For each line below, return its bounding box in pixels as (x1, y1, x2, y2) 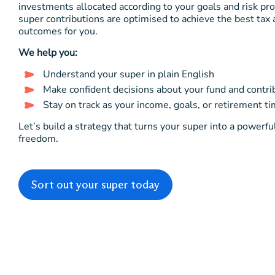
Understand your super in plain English (43, 68, 214, 81)
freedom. (18, 132, 58, 145)
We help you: (18, 46, 77, 60)
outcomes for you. (18, 25, 98, 38)
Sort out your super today (31, 178, 160, 192)
